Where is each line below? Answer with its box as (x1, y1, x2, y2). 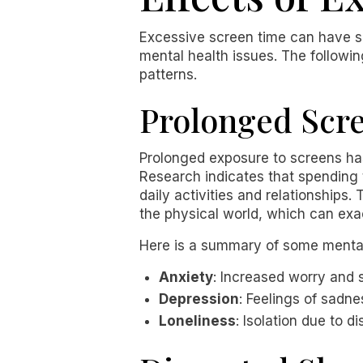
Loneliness (159, 313, 236, 329)
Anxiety (159, 269, 213, 285)
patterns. (139, 66, 197, 83)
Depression (159, 291, 239, 307)
